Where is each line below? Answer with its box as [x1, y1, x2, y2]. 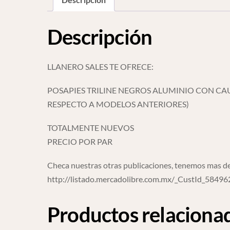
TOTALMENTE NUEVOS [47, 123, 134, 133]
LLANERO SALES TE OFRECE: [47, 61, 154, 71]
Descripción [47, 24, 152, 49]
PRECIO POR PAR [47, 137, 112, 147]
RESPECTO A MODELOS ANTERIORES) [47, 99, 189, 109]
